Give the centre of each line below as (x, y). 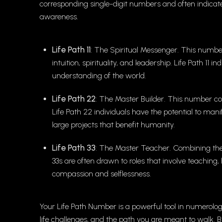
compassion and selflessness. (102, 174)
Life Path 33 (74, 148)
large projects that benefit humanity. (113, 125)
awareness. (59, 17)
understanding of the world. (99, 76)
